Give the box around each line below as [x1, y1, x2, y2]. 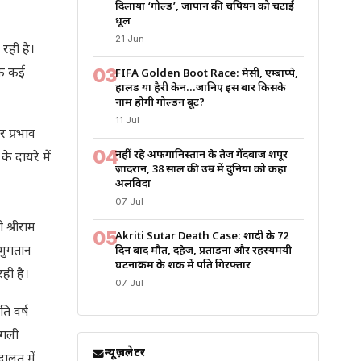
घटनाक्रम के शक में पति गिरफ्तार [115, 259, 251, 272]
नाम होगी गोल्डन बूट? [115, 96, 205, 110]
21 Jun [115, 33, 144, 44]
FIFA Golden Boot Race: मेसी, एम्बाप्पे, [115, 67, 298, 81]
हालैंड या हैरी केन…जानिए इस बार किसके [115, 81, 286, 95]
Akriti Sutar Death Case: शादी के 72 [115, 230, 288, 243]
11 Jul [115, 114, 139, 126]
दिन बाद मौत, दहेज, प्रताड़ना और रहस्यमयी [115, 244, 292, 258]
